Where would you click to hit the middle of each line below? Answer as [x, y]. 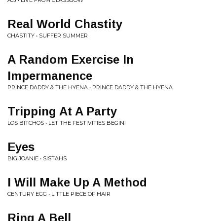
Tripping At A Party [62, 111]
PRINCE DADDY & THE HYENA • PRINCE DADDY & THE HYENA [90, 87]
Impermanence [50, 76]
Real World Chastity [65, 24]
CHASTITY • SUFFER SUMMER [48, 36]
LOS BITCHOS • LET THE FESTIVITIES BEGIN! [67, 123]
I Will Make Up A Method [77, 182]
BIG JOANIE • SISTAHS [37, 158]
